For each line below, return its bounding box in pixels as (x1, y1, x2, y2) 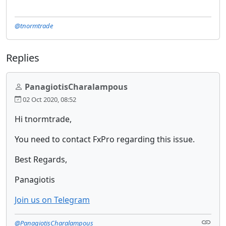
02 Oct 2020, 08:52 (21, 94, 76, 104)
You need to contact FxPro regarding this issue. (15, 133, 195, 145)
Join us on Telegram (15, 194, 90, 205)
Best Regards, (15, 153, 67, 165)
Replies (6, 50, 39, 65)
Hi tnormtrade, (15, 113, 72, 125)
